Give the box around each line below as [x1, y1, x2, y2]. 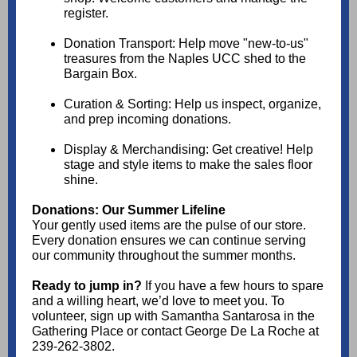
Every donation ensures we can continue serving [32, 233, 306, 247]
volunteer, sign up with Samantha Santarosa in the [32, 309, 315, 323]
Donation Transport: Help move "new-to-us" [64, 37, 308, 50]
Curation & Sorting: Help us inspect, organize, [64, 97, 321, 111]
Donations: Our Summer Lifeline [32, 203, 226, 217]
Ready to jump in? [32, 279, 142, 292]
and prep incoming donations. [64, 112, 231, 126]
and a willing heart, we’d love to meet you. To [32, 294, 284, 308]
